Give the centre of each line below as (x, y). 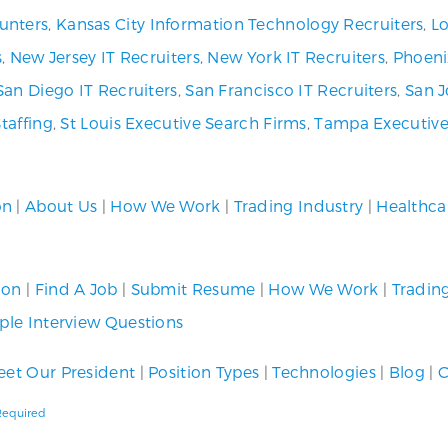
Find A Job (76, 288)
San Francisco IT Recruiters (291, 89)
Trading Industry (298, 205)
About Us (61, 205)
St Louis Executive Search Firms (183, 122)
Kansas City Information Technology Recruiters (239, 23)
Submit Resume (193, 288)
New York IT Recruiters (296, 56)
